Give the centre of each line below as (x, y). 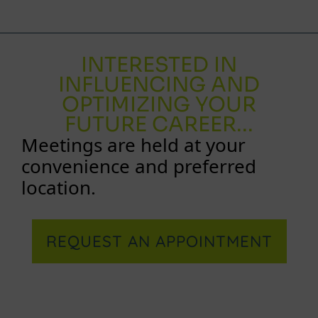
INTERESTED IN (159, 65)
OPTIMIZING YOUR (159, 104)
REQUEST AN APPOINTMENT (159, 241)
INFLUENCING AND (159, 84)
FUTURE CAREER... (159, 124)
